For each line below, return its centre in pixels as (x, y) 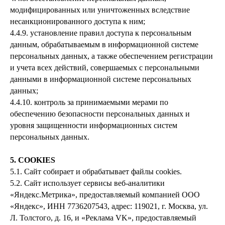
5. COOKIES (33, 160)
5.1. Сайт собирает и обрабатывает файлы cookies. (96, 172)
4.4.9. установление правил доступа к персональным (101, 33)
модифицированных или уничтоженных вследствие (100, 10)
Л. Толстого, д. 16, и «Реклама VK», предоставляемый (103, 218)
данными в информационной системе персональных (101, 79)
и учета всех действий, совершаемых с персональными (105, 68)
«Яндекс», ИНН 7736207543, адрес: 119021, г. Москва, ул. (109, 206)
